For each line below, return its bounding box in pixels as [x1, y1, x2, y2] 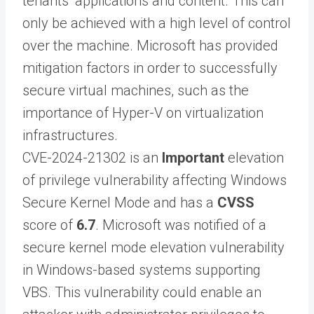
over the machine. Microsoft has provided [22, 36, 278, 54]
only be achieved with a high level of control [22, 14, 291, 32]
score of [22, 216, 76, 233]
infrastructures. [22, 126, 118, 144]
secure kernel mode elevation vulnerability [22, 238, 285, 256]
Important [162, 149, 224, 166]
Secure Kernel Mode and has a [22, 193, 217, 211]
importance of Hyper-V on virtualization [22, 104, 264, 121]
